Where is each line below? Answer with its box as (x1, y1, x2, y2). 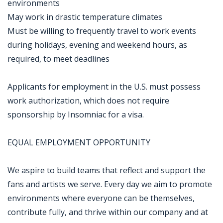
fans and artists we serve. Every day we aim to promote (7, 179, 212, 190)
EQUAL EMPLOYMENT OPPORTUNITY (7, 137, 150, 148)
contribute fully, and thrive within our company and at (7, 207, 208, 218)
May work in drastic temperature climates (7, 11, 162, 22)
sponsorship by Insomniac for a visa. (7, 109, 144, 120)
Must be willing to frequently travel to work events (7, 25, 196, 36)
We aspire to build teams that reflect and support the (7, 165, 206, 176)
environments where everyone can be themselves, (7, 193, 195, 204)
